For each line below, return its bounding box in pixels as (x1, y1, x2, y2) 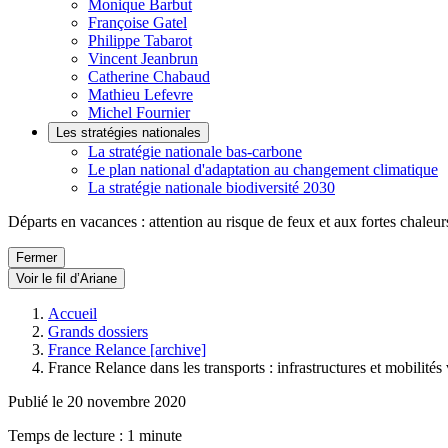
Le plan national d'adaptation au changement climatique (88, 161, 438, 178)
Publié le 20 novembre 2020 (8, 393, 186, 410)
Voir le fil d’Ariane (16, 271, 117, 286)
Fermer (16, 250, 57, 265)
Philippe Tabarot (88, 32, 192, 49)
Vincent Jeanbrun (88, 50, 198, 67)
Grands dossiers (48, 323, 148, 340)
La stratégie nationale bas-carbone (88, 143, 302, 160)
